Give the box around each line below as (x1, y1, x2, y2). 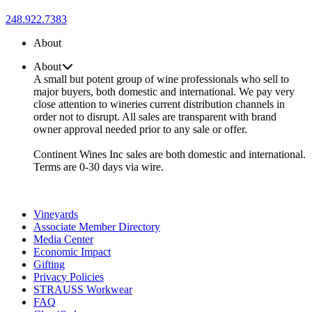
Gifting (33, 258, 65, 271)
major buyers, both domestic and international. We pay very (33, 86, 295, 98)
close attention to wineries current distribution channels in (33, 98, 285, 111)
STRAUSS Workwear (33, 283, 132, 296)
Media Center (33, 233, 93, 246)
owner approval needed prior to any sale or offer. (33, 123, 247, 136)
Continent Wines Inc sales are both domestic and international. (33, 148, 306, 161)
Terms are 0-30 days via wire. (33, 161, 164, 173)
